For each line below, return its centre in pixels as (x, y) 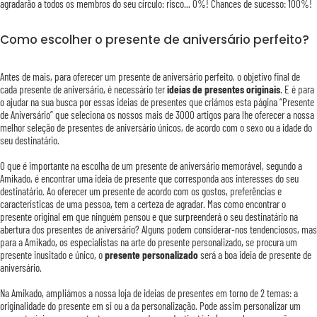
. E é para (297, 90)
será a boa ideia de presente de (255, 255)
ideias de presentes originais (224, 90)
